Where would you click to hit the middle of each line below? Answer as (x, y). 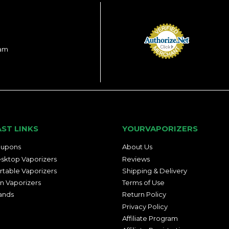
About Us (137, 147)
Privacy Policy (145, 206)
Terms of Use (143, 182)
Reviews (136, 159)
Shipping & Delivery (155, 170)
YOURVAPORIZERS (160, 129)
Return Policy (144, 194)
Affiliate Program (150, 218)
